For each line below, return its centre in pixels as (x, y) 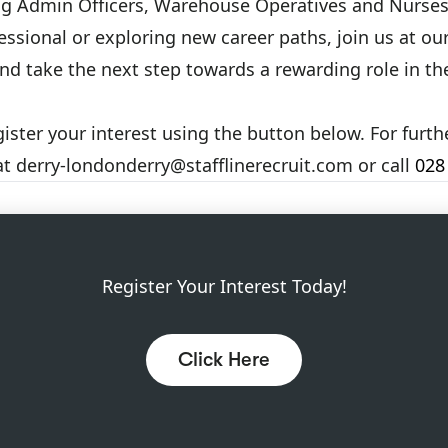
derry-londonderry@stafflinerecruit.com (184, 165)
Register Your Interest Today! (224, 286)
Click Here (224, 360)
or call (381, 165)
